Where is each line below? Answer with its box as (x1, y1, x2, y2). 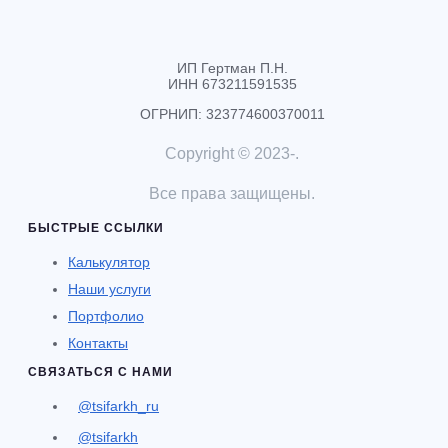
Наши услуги (68, 280, 151, 297)
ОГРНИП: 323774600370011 (139, 105, 325, 122)
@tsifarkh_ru (78, 397, 159, 414)
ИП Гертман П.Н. (176, 59, 288, 76)
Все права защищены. (149, 184, 315, 202)
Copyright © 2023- (165, 144, 295, 162)
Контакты (68, 334, 128, 351)
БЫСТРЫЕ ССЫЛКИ (28, 220, 164, 235)
